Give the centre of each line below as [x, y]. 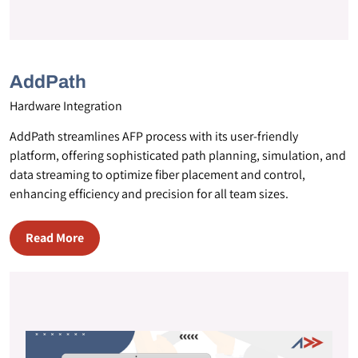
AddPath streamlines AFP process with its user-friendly [154, 136]
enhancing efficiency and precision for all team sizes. [149, 194]
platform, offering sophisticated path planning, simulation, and [178, 155]
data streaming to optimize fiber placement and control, [157, 175]
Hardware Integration [66, 106]
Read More [55, 238]
